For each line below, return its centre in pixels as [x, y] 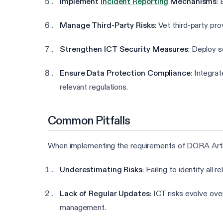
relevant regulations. [94, 87]
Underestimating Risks [101, 170]
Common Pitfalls [89, 120]
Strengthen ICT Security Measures [124, 49]
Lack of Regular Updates [105, 194]
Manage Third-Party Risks [107, 25]
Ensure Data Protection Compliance [125, 73]
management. [83, 208]
